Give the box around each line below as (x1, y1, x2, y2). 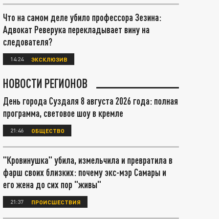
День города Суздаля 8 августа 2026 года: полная (3, 95, 178, 107)
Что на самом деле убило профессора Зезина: (3, 11, 161, 23)
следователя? (3, 36, 52, 47)
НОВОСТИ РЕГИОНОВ (3, 76, 88, 90)
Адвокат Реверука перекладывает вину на (3, 23, 150, 35)
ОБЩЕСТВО (31, 127, 65, 134)
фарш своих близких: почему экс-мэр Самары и (3, 166, 166, 178)
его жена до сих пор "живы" (3, 178, 101, 190)
